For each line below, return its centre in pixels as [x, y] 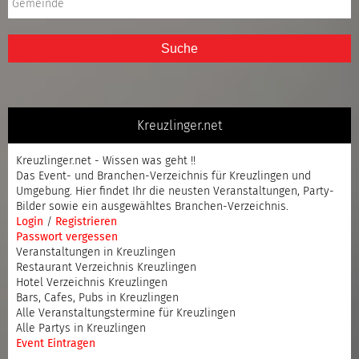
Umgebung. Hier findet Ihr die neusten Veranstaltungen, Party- [175, 191]
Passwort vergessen [67, 237]
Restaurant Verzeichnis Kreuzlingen [106, 267]
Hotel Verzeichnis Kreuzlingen [92, 282]
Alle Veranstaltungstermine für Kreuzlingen [126, 313]
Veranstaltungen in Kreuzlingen [96, 252]
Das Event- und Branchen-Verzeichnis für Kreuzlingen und [163, 176]
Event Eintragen [56, 343]
